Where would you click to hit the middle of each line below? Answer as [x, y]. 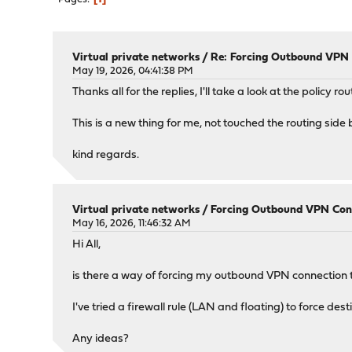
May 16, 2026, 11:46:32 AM [132, 224]
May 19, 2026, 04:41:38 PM [133, 71]
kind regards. [106, 155]
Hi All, [87, 245]
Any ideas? [101, 339]
